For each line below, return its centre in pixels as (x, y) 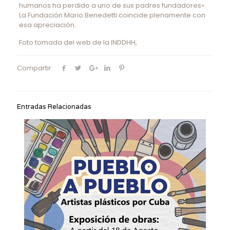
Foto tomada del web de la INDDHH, (78, 42)
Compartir (34, 68)
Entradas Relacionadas (54, 106)
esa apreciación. (47, 25)
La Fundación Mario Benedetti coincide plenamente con (112, 15)
